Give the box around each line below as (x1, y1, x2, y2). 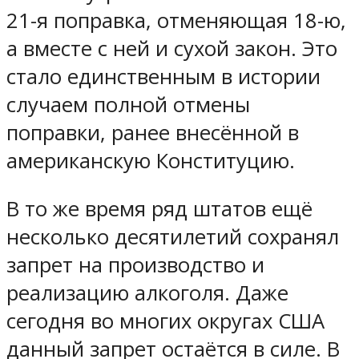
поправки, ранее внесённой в (6, 118, 299, 147)
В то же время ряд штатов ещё (6, 195, 313, 224)
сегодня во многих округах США (6, 307, 325, 336)
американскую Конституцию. (6, 146, 295, 175)
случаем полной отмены (6, 90, 250, 119)
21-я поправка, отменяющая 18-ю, (6, 6, 346, 34)
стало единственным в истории (6, 62, 321, 91)
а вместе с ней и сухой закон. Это (6, 34, 337, 63)
